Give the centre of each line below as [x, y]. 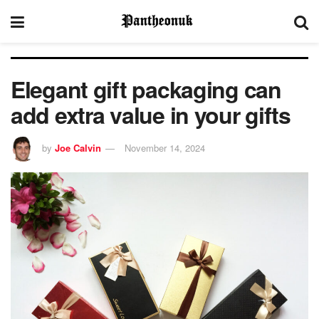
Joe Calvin [78, 147]
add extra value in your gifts [151, 115]
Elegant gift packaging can [146, 89]
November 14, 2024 [165, 147]
